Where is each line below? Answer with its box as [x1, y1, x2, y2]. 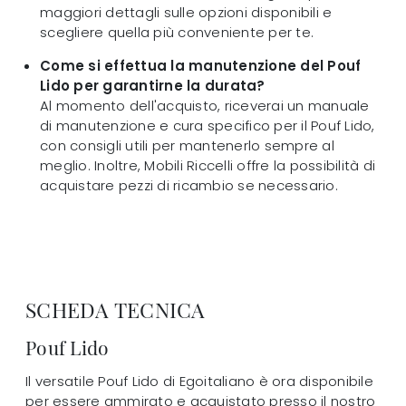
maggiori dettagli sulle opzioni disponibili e [40, 3, 333, 23]
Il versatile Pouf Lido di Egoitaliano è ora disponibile [25, 372, 373, 391]
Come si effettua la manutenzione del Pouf [40, 56, 362, 76]
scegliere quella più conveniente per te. [40, 23, 314, 43]
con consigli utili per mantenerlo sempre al [40, 136, 334, 156]
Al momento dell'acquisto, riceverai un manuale [40, 96, 370, 116]
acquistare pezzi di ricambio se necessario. [40, 176, 338, 196]
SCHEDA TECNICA [25, 295, 205, 324]
